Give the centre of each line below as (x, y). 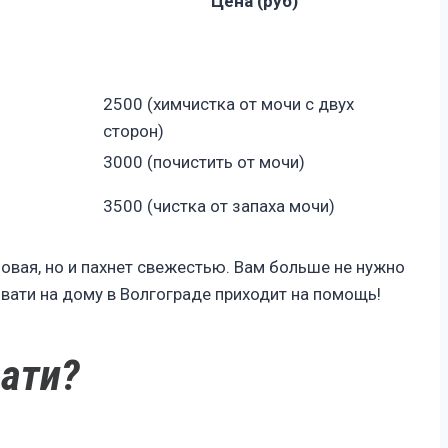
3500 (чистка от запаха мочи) (219, 205)
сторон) (133, 130)
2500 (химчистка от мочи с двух (228, 103)
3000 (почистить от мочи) (204, 161)
